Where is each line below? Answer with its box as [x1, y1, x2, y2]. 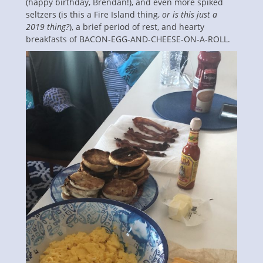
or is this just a [162, 8, 217, 20]
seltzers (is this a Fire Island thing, [26, 8, 162, 20]
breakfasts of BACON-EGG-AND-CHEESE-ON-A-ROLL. [26, 33, 230, 45]
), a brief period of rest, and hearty [69, 21, 204, 32]
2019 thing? [26, 21, 69, 32]
